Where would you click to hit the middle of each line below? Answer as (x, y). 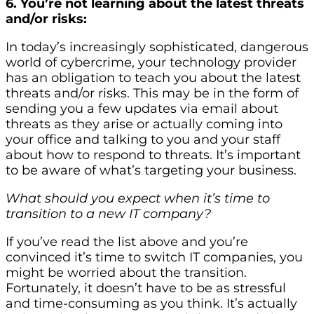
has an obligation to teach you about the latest (153, 78)
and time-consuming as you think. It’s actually (151, 304)
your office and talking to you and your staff (143, 140)
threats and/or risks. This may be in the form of (152, 94)
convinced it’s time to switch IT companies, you (154, 258)
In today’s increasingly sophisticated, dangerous (157, 47)
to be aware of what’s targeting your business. (151, 171)
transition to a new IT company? (108, 214)
